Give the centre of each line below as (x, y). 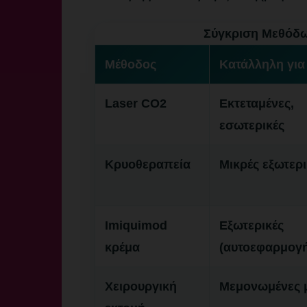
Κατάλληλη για (262, 64)
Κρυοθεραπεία (148, 164)
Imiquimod (136, 225)
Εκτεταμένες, (257, 103)
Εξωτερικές (251, 225)
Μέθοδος (131, 64)
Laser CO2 (136, 103)
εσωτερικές (252, 125)
